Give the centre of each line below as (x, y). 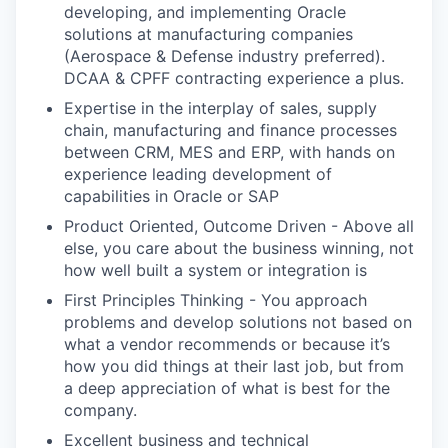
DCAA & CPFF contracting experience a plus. (234, 78)
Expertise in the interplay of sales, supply (220, 108)
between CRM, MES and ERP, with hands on (229, 152)
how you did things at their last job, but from (234, 366)
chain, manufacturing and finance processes (230, 130)
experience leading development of (198, 174)
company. (100, 410)
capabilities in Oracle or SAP (171, 196)
